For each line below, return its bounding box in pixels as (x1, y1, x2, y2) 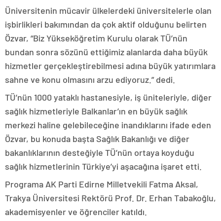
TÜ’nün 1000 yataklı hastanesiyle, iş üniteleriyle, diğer (5, 92, 212, 103)
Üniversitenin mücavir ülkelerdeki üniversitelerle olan (5, 5, 212, 16)
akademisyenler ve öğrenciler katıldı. (5, 206, 147, 217)
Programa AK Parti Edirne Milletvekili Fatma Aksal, (5, 179, 198, 189)
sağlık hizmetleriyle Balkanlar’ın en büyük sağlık (5, 106, 187, 116)
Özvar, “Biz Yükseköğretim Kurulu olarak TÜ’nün (5, 33, 187, 43)
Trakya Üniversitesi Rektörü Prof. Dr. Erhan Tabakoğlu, (5, 192, 216, 203)
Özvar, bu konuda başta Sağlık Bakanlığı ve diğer (5, 133, 189, 144)
